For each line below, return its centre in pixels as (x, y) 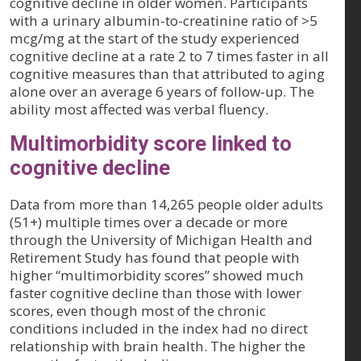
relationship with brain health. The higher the (158, 346)
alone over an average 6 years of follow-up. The (162, 92)
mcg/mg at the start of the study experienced (155, 39)
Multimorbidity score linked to (151, 144)
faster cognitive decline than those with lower (156, 293)
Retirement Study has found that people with (155, 258)
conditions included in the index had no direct (159, 329)
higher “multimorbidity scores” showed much (157, 276)
